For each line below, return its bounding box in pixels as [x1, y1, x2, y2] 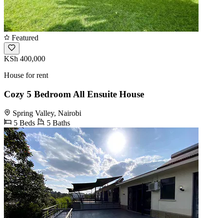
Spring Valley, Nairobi [13, 109, 81, 117]
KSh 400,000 [4, 54, 45, 63]
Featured [10, 34, 38, 42]
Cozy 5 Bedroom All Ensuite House [4, 89, 144, 99]
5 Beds [12, 118, 35, 127]
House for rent [4, 71, 48, 80]
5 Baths [45, 118, 70, 127]
